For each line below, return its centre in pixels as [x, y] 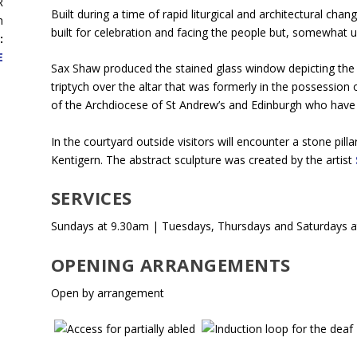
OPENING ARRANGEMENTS [171, 264]
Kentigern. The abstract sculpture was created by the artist [203, 159]
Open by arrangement [109, 292]
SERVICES [91, 198]
